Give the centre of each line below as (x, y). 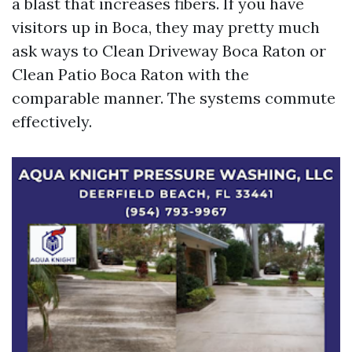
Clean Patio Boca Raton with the (130, 74)
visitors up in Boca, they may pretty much (166, 27)
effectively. (52, 121)
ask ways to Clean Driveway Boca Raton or (169, 51)
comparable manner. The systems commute (174, 98)
